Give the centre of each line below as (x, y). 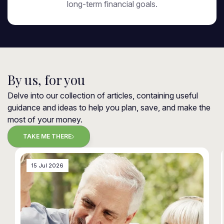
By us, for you (46, 80)
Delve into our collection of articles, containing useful (103, 95)
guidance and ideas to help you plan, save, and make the (109, 107)
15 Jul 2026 (47, 165)
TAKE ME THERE (47, 136)
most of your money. (45, 119)
